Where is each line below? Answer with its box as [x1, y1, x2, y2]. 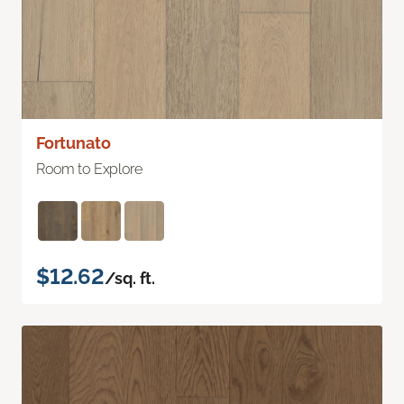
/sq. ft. [104, 268, 156, 288]
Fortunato [36, 133, 111, 152]
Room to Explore [36, 160, 142, 178]
